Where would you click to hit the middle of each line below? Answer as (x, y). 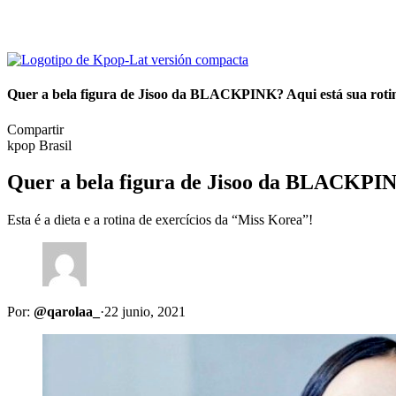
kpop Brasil (39, 145)
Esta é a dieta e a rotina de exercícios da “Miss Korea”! (160, 220)
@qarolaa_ (67, 312)
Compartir (35, 129)
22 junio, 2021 (145, 312)
